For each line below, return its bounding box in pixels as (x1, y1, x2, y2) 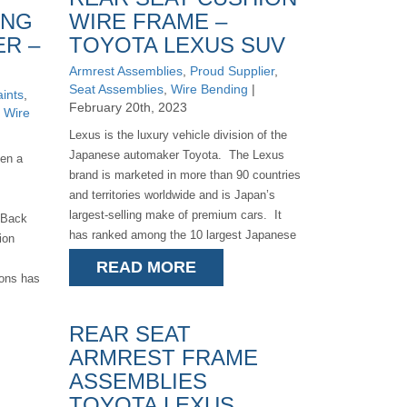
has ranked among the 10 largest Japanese (68, 228, 296, 242)
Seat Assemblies (68, 82, 164, 96)
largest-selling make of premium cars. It (68, 208, 282, 222)
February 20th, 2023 (68, 100, 187, 114)
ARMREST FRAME (68, 345, 258, 370)
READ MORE (95, 258, 196, 276)
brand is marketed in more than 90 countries (68, 168, 301, 182)
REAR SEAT (68, 322, 191, 346)
